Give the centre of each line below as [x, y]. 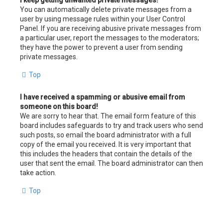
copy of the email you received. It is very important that [106, 145]
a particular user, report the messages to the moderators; [110, 38]
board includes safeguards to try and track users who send [111, 126]
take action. [38, 173]
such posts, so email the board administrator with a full [106, 135]
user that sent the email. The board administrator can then [111, 164]
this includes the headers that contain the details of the [106, 154]
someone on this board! [59, 107]
